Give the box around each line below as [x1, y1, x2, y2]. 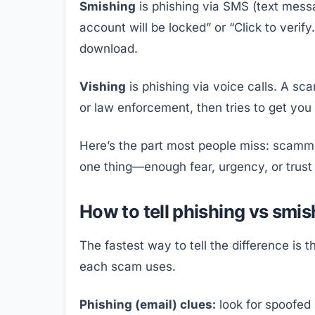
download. [79, 41, 138, 56]
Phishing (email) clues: [79, 297, 216, 311]
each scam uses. [79, 259, 176, 274]
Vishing [79, 79, 126, 94]
